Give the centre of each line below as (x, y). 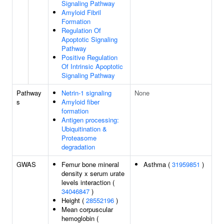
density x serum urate (93, 173)
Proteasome (79, 138)
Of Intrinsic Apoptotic (92, 66)
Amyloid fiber (80, 102)
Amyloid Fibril (81, 12)
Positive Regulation (89, 57)
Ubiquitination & (84, 129)
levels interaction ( (88, 182)
